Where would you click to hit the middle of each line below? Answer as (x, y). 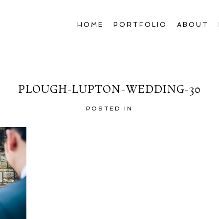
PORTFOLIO (140, 25)
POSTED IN (109, 109)
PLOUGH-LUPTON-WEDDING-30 (109, 90)
